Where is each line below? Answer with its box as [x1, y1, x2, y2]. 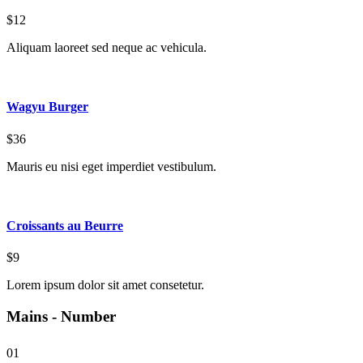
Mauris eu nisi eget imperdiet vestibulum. [6, 159, 216, 173]
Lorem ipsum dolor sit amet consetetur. [6, 278, 204, 293]
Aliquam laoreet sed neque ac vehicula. [6, 41, 207, 55]
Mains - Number [6, 307, 116, 325]
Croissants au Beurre [6, 218, 123, 233]
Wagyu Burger [6, 100, 88, 114]
